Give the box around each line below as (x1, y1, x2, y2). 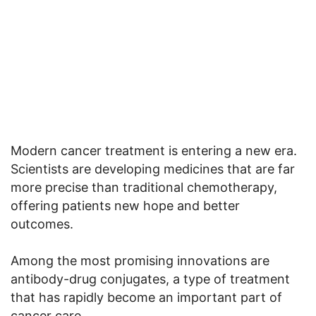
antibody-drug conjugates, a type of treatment (11, 271, 290, 286)
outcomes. (11, 216, 73, 231)
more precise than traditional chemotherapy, (11, 179, 277, 195)
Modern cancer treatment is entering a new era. (11, 142, 297, 158)
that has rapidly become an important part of (11, 289, 282, 305)
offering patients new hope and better (11, 197, 240, 213)
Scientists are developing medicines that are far (11, 161, 295, 176)
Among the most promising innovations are (11, 253, 269, 268)
